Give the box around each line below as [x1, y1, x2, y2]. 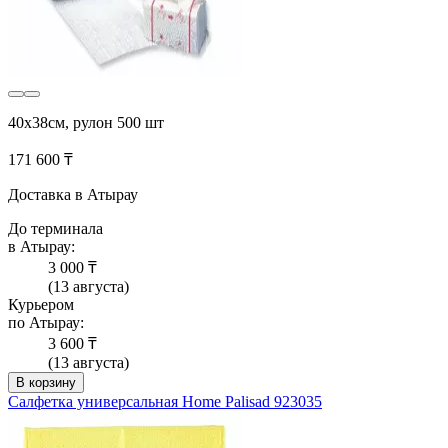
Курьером [8, 296, 74, 314]
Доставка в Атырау [8, 186, 138, 204]
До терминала [8, 220, 103, 238]
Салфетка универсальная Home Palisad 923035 [8, 393, 322, 411]
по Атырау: [8, 314, 84, 332]
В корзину [16, 375, 76, 391]
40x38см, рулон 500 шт [8, 114, 164, 132]
